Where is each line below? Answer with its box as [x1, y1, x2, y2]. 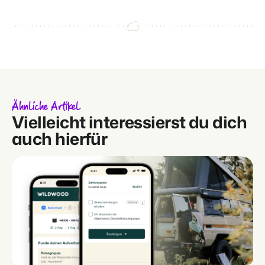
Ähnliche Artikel [12, 99, 80, 116]
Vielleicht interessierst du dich [12, 110, 247, 134]
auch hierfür [12, 127, 108, 151]
